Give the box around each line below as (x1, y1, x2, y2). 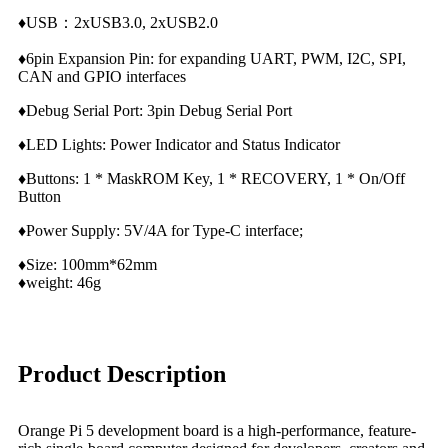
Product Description (18, 361, 226, 388)
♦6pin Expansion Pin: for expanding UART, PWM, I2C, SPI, (18, 50, 406, 68)
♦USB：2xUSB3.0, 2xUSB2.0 (18, 14, 218, 32)
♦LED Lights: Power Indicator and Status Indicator (18, 136, 340, 154)
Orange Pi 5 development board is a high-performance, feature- (18, 422, 416, 440)
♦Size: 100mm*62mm (18, 256, 157, 274)
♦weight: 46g (18, 274, 105, 292)
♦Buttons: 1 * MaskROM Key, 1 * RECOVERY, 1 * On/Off (18, 170, 405, 188)
